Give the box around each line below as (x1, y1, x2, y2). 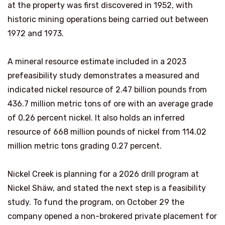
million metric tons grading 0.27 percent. (8, 141, 162, 151)
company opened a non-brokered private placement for (8, 211, 217, 221)
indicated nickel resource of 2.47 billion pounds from (8, 85, 207, 95)
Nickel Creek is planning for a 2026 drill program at (8, 169, 199, 179)
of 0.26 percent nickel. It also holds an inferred (8, 113, 185, 123)
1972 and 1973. (8, 29, 64, 39)
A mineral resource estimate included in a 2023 (8, 57, 186, 67)
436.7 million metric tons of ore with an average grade (8, 99, 213, 109)
